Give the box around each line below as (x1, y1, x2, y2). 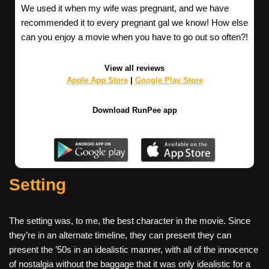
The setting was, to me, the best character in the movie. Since (9, 215, 250, 226)
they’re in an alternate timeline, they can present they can (9, 229, 231, 240)
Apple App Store (66, 75, 128, 85)
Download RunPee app (92, 105, 177, 115)
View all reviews (104, 63, 165, 73)
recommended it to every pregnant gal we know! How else (21, 17, 248, 28)
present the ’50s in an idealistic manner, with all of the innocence (9, 244, 258, 255)
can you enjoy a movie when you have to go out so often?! (21, 31, 248, 42)
